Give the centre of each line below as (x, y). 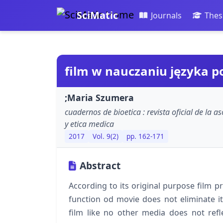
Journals (166, 16)
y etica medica (89, 124)
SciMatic (97, 15)
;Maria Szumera (99, 98)
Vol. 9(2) (106, 136)
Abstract (100, 165)
